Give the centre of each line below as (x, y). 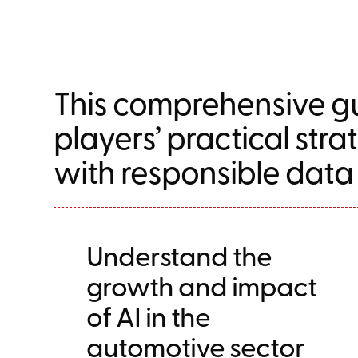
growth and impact (202, 285)
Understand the (179, 255)
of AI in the (149, 316)
